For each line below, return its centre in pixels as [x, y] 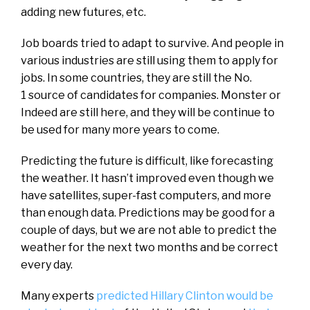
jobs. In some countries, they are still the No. [136, 77]
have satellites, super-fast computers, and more [146, 195]
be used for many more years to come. [120, 129]
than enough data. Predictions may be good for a [148, 212]
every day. [47, 264]
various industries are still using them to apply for [149, 60]
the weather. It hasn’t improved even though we [147, 178]
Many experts [58, 295]
